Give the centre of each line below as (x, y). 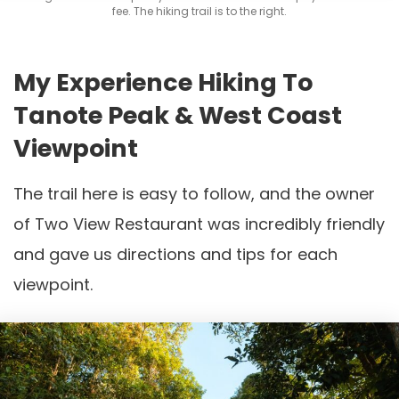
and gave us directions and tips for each (175, 254)
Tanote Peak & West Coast (178, 115)
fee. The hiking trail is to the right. (199, 12)
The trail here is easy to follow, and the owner (194, 193)
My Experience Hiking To (163, 82)
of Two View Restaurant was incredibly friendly (199, 224)
